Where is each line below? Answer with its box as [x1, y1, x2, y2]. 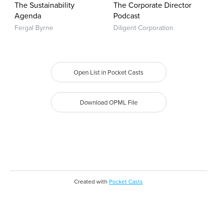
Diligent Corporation [113, 24, 173, 32]
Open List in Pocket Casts [74, 69, 143, 77]
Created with [74, 178, 109, 185]
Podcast [113, 11, 140, 21]
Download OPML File [79, 99, 138, 107]
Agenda [15, 11, 41, 21]
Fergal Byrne [15, 24, 53, 32]
